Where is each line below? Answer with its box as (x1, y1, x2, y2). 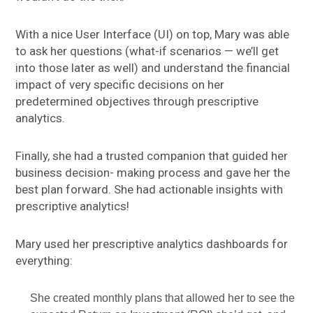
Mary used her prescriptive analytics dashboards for (15, 237, 289, 252)
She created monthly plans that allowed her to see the (30, 292, 296, 305)
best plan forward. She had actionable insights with (15, 182, 284, 197)
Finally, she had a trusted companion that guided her (15, 149, 289, 163)
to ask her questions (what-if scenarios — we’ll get (15, 44, 279, 59)
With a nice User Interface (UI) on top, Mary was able (15, 27, 290, 42)
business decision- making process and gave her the (15, 166, 291, 180)
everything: (15, 254, 73, 268)
